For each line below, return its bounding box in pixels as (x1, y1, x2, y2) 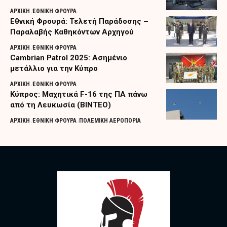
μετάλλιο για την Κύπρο (10, 63, 98, 73)
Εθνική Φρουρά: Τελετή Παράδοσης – (10, 16, 148, 26)
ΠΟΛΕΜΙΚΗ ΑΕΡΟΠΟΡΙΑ (79, 117, 141, 124)
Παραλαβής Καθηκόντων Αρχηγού (10, 27, 134, 36)
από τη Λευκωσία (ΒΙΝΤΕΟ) (10, 100, 111, 109)
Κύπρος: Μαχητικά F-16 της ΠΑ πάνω (10, 89, 147, 99)
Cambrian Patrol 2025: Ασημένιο (10, 53, 127, 62)
